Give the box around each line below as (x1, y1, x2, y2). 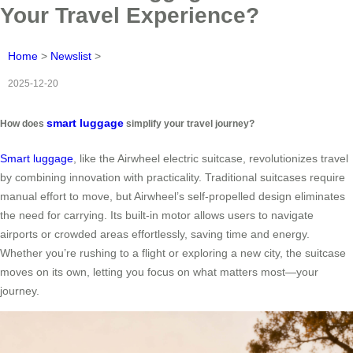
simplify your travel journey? (124, 118, 255, 129)
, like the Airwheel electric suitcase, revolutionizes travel (73, 151, 348, 165)
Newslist (50, 50, 91, 63)
